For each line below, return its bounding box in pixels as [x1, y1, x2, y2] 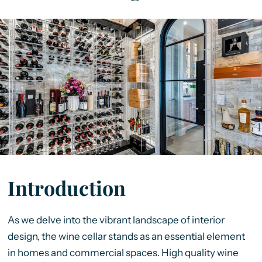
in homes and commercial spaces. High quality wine [7, 246, 239, 258]
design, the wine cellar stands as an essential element [7, 230, 245, 242]
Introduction [7, 174, 126, 201]
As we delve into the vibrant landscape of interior [7, 213, 225, 226]
